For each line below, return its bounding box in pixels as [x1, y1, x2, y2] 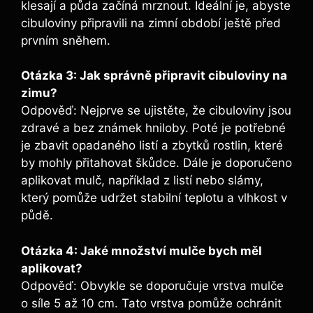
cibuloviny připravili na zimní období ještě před [21, 15, 281, 30]
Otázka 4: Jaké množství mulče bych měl [21, 243, 262, 258]
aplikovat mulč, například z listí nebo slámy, [21, 173, 263, 188]
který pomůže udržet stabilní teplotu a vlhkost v [21, 191, 287, 205]
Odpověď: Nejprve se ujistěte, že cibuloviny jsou [21, 103, 291, 118]
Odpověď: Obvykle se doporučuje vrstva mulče [21, 278, 284, 293]
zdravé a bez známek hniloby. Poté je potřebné [21, 121, 286, 136]
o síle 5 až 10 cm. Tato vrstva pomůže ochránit [21, 296, 282, 310]
